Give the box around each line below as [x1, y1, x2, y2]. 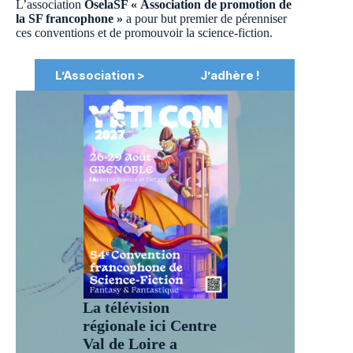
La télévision [83, 298, 170, 316]
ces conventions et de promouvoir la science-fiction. [16, 26, 273, 40]
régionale [83, 316, 150, 334]
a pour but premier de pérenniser [123, 12, 287, 26]
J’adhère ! [199, 67, 260, 83]
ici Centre [150, 316, 217, 334]
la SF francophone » [16, 12, 123, 26]
